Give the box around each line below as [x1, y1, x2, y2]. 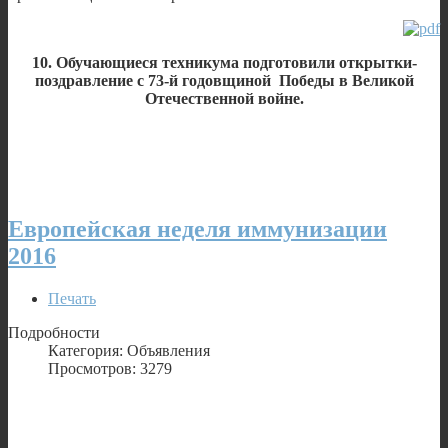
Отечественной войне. [144, 90, 304, 108]
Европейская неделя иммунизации [8, 216, 387, 243]
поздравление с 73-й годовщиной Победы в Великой [34, 72, 414, 90]
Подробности [8, 324, 100, 342]
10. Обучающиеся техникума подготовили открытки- [31, 54, 417, 72]
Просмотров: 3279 [48, 360, 172, 378]
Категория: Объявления [48, 342, 210, 360]
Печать [48, 290, 96, 308]
